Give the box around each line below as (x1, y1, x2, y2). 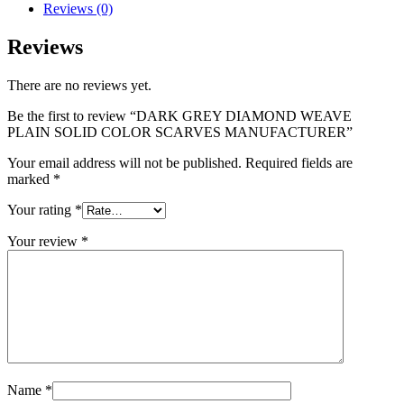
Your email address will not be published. (7, 155, 242, 170)
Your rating (7, 202, 75, 217)
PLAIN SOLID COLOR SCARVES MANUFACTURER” (7, 124, 353, 140)
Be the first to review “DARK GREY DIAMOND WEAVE (7, 108, 352, 124)
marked (7, 171, 53, 187)
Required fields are (245, 155, 353, 170)
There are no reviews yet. (7, 78, 151, 93)
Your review (7, 234, 81, 249)
